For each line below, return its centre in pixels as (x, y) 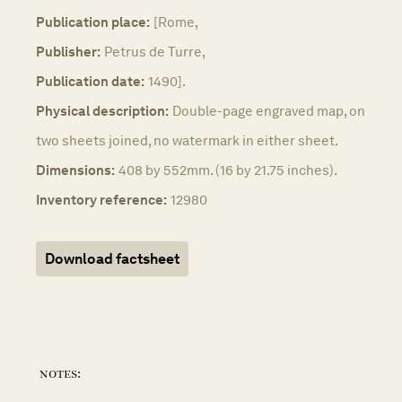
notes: (60, 374)
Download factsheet (112, 258)
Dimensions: (75, 170)
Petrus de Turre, (155, 51)
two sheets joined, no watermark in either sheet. (187, 140)
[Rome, (176, 22)
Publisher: (68, 51)
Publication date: (90, 81)
